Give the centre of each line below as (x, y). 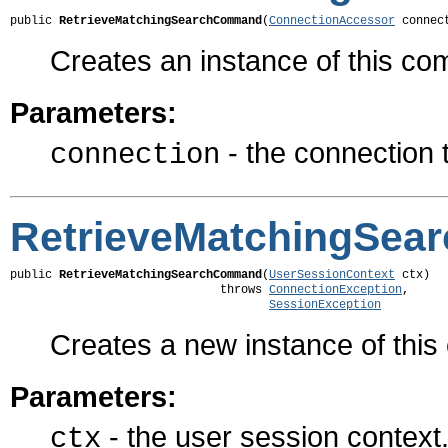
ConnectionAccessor (332, 21)
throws (139, 290)
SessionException (325, 305)
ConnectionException (335, 290)
